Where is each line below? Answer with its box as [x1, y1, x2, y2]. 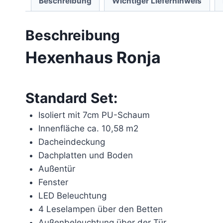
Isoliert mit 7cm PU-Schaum [38, 110, 150, 120]
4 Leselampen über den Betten [38, 204, 163, 215]
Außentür [38, 164, 75, 174]
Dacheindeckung [38, 137, 105, 147]
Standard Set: [25, 90, 117, 107]
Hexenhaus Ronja [25, 48, 161, 68]
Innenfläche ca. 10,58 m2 [38, 123, 138, 134]
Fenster [38, 177, 68, 188]
